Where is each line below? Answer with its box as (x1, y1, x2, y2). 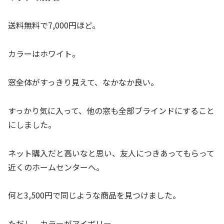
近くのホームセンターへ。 (8, 160, 104, 173)
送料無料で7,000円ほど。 (8, 19, 100, 31)
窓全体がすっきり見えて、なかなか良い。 (8, 76, 158, 88)
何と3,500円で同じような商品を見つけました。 (8, 189, 180, 201)
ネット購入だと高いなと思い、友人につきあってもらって (8, 146, 214, 159)
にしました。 (8, 118, 56, 130)
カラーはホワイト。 (8, 47, 80, 60)
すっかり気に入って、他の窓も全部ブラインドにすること (8, 104, 214, 116)
